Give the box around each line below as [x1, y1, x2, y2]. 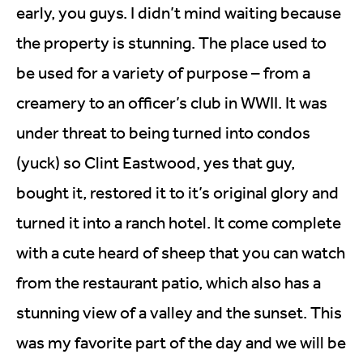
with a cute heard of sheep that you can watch [16, 241, 345, 263]
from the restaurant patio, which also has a [16, 271, 321, 293]
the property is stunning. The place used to [16, 32, 327, 53]
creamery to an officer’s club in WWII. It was [16, 92, 327, 113]
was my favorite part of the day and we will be [16, 331, 346, 352]
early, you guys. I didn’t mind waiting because [16, 2, 341, 23]
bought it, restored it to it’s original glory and [16, 181, 339, 203]
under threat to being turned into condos [16, 122, 310, 143]
